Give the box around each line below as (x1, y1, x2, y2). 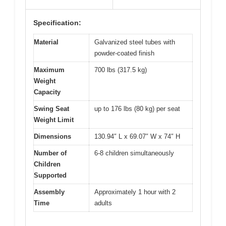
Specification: (33, 18, 81, 27)
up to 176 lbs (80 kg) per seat (94, 104, 180, 112)
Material (34, 38, 59, 46)
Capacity (34, 88, 61, 96)
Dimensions (34, 132, 71, 140)
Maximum (34, 66, 65, 74)
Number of (34, 149, 67, 157)
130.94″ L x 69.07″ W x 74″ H (94, 132, 180, 140)
